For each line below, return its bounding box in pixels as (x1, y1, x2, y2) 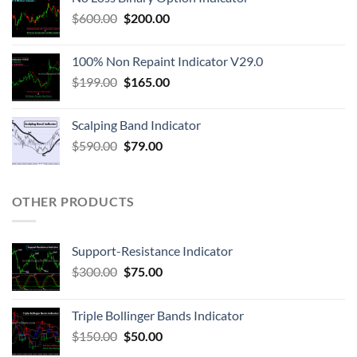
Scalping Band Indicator (72, 117, 201, 132)
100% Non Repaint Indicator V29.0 (72, 53, 263, 69)
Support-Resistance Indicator (72, 242, 233, 258)
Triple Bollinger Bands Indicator (72, 307, 244, 323)
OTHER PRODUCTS (12, 194, 135, 209)
